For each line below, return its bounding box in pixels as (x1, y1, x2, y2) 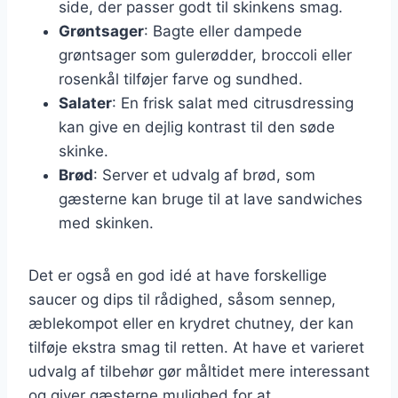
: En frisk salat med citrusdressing (112, 93, 354, 112)
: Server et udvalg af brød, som (93, 165, 315, 184)
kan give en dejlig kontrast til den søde (59, 117, 335, 136)
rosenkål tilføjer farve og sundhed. (59, 69, 303, 88)
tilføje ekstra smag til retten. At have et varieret (28, 338, 364, 356)
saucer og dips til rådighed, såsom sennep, (28, 290, 336, 308)
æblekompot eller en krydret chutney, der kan (28, 314, 354, 332)
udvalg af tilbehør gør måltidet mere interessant (28, 362, 370, 380)
